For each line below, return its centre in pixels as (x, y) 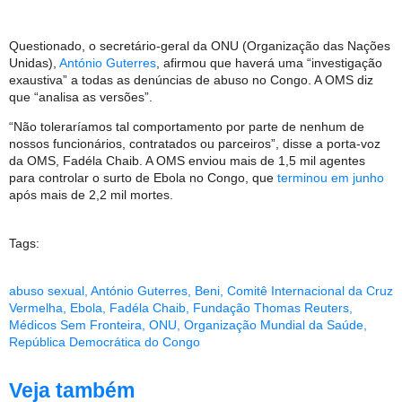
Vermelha (36, 308)
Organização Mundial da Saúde (274, 325)
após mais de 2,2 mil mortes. (91, 195)
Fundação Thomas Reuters (271, 308)
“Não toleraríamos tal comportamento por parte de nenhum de (187, 127)
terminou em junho (331, 178)
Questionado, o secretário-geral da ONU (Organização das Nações (200, 45)
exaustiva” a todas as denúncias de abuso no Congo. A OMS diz (191, 79)
